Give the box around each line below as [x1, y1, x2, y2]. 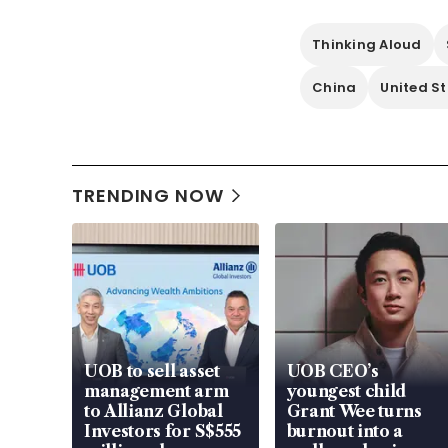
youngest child [286, 381, 408, 402]
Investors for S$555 [84, 421, 241, 442]
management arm [84, 381, 229, 402]
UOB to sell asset [84, 361, 220, 382]
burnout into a [286, 421, 404, 442]
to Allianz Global [84, 401, 223, 422]
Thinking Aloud [312, 35, 422, 55]
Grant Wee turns [286, 401, 422, 422]
